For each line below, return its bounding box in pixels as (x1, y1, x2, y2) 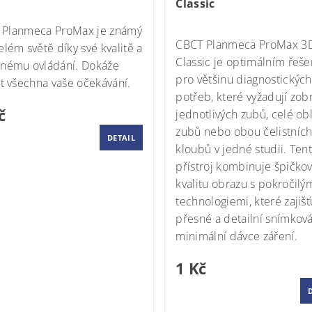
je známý (93, 22, 142, 38)
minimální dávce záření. (175, 228, 297, 244)
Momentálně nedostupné (175, 15, 299, 29)
